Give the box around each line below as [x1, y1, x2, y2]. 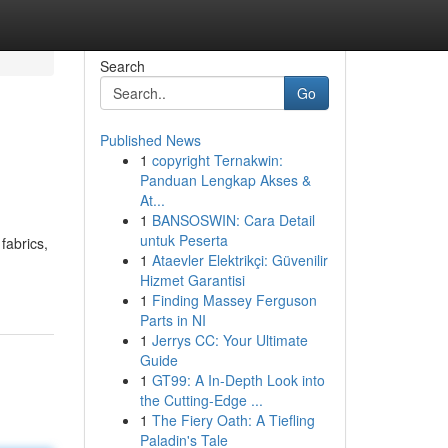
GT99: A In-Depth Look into [151, 370, 325, 390]
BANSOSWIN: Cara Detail [151, 210, 315, 230]
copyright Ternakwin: [151, 150, 283, 170]
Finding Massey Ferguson [151, 290, 317, 310]
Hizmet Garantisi [139, 270, 245, 290]
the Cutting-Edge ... [139, 390, 263, 410]
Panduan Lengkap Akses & [139, 170, 311, 190]
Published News [99, 130, 201, 150]
